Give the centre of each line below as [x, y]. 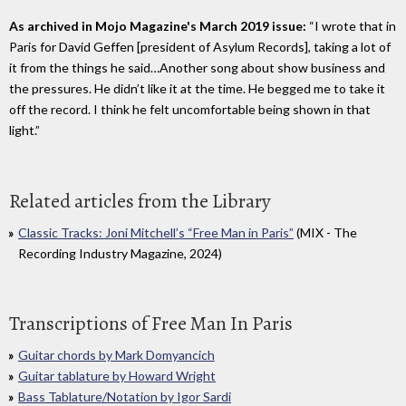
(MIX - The [325, 232]
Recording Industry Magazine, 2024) [120, 253]
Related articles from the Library [140, 201]
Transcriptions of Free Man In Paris [151, 324]
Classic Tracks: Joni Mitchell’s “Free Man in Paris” [156, 232]
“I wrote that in [351, 25]
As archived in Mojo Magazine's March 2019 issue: [158, 25]
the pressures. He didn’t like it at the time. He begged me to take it [197, 88]
